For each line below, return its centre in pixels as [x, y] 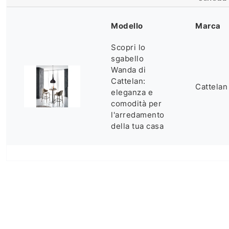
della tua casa [137, 126]
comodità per [136, 103]
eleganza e [132, 92]
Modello [127, 26]
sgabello [127, 58]
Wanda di [128, 70]
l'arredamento [138, 114]
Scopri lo [128, 47]
